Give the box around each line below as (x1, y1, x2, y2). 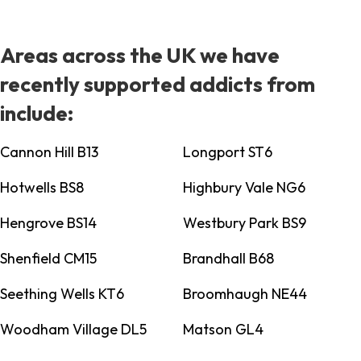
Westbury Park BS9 (182, 214, 306, 233)
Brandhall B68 (182, 249, 274, 268)
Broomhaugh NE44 (182, 284, 307, 304)
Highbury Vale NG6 (182, 178, 305, 197)
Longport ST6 (182, 143, 272, 162)
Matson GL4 (182, 320, 263, 339)
